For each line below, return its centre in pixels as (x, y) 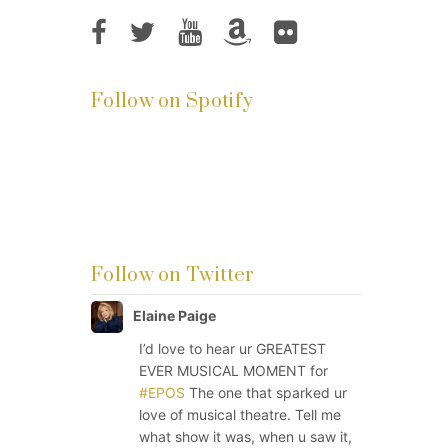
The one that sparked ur (266, 393)
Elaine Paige (174, 316)
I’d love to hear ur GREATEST (232, 349)
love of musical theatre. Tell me (240, 415)
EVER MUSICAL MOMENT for (233, 371)
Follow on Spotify (172, 102)
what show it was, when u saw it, (245, 437)
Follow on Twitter (173, 276)
